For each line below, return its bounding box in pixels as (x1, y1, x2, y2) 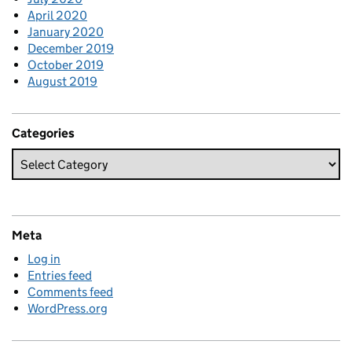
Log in (27, 251, 60, 267)
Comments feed (27, 284, 113, 300)
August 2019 (27, 74, 97, 90)
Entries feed (27, 268, 92, 284)
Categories (12, 126, 75, 141)
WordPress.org (27, 301, 108, 317)
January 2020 (27, 24, 104, 40)
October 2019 (27, 57, 104, 73)
